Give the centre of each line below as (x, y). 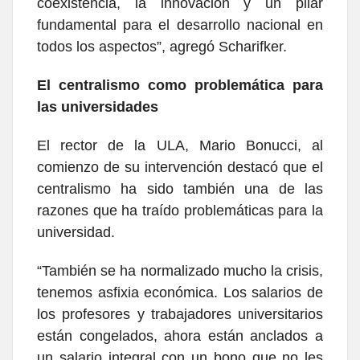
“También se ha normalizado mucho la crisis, (180, 271)
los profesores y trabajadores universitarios (180, 315)
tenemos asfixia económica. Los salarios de (180, 293)
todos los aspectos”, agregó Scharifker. (162, 47)
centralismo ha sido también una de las (180, 189)
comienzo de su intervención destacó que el (180, 168)
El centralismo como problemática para (180, 86)
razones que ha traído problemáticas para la (180, 211)
